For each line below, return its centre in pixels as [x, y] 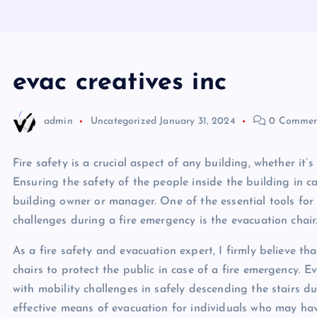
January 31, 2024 [197, 121]
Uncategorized [123, 121]
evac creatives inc [120, 83]
